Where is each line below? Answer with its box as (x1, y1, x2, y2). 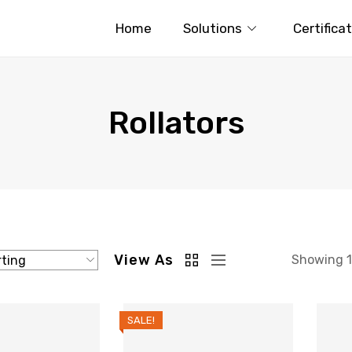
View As (113, 251, 174, 269)
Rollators (108, 104, 244, 141)
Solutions (183, 20, 242, 36)
